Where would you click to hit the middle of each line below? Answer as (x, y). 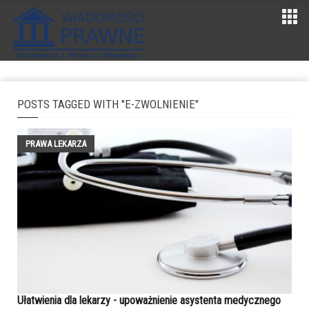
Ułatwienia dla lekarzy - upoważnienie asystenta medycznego (149, 300)
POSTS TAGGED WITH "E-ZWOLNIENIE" (108, 104)
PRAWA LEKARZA (56, 144)
